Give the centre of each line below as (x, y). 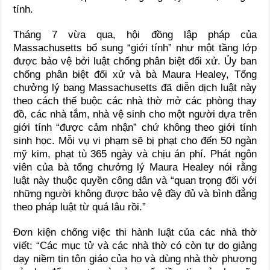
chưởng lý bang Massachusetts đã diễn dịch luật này (135, 87)
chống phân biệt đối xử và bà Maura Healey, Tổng (135, 74)
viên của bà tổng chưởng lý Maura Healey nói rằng (135, 167)
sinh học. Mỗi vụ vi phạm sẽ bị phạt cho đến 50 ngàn (135, 140)
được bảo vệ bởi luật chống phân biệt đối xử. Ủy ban (135, 61)
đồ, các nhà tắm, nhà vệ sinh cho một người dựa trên (135, 114)
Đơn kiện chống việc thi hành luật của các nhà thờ (135, 232)
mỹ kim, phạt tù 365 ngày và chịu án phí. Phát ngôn (135, 154)
